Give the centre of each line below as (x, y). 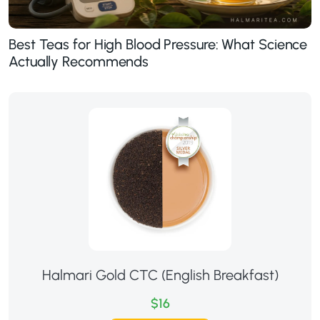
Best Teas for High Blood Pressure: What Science (158, 44)
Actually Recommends (79, 61)
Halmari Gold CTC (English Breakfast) (160, 275)
